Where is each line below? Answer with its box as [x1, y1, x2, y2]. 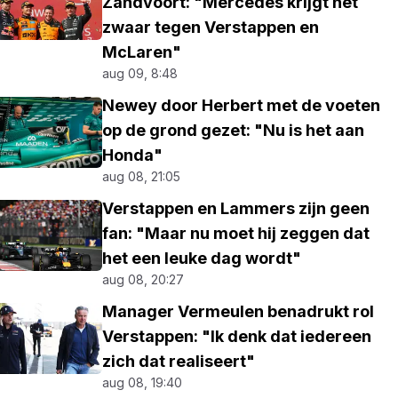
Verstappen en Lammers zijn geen [102, 199, 370, 218]
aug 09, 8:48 [102, 66, 179, 81]
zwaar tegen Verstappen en [102, 18, 320, 36]
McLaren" [102, 43, 182, 61]
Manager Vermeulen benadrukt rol [102, 302, 375, 321]
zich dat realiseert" [102, 352, 256, 370]
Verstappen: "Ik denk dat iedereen [102, 327, 372, 346]
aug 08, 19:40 [102, 375, 183, 390]
